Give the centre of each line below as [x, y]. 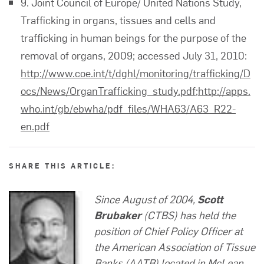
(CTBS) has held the [189, 215]
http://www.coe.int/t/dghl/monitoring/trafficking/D [136, 73]
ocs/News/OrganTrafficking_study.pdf [108, 90]
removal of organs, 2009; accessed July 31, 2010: [134, 55]
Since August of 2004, [146, 199]
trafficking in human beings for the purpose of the [133, 37]
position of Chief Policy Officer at [169, 231]
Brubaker [118, 215]
